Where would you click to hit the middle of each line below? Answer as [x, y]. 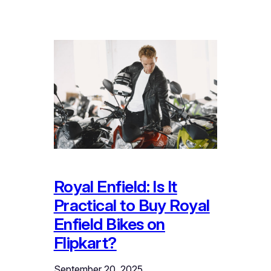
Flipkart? [85, 243]
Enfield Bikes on [109, 224]
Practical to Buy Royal [132, 205]
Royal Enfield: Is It [115, 187]
